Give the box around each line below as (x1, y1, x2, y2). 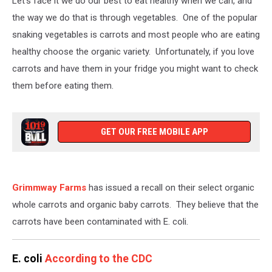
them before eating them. (12, 80, 114, 91)
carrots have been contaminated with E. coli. (12, 216, 188, 227)
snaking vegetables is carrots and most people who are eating (12, 29, 260, 40)
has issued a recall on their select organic (86, 182, 254, 193)
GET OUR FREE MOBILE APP (100, 126, 208, 137)
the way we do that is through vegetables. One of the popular (12, 12, 257, 23)
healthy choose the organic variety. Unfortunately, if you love (12, 46, 254, 57)
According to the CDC (45, 252, 152, 265)
